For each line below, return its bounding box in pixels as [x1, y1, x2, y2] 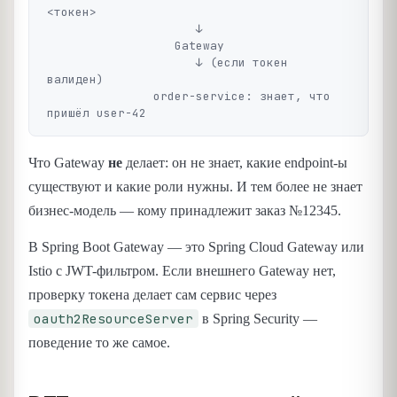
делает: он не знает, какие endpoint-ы [122, 155, 347, 171]
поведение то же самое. [28, 335, 170, 351]
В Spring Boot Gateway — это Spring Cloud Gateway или [28, 239, 364, 255]
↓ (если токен [47, 55, 196, 71]
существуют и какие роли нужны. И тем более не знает [28, 179, 362, 195]
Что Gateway [28, 155, 108, 171]
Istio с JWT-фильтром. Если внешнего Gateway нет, [28, 263, 336, 279]
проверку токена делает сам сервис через [28, 287, 276, 303]
